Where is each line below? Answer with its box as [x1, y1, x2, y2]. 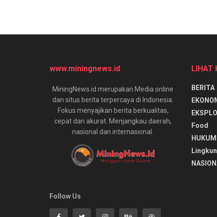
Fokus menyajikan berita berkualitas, [57, 106, 169, 114]
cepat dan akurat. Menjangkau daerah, [54, 117, 172, 125]
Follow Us [49, 192, 81, 200]
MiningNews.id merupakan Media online [52, 85, 174, 93]
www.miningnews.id [49, 63, 120, 73]
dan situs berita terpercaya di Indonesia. [52, 95, 174, 104]
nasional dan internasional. [72, 127, 154, 136]
